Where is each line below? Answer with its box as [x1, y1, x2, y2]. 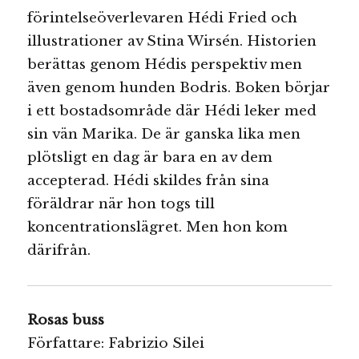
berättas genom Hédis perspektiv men [27, 55, 303, 73]
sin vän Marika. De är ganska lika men [27, 125, 301, 143]
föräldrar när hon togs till [27, 195, 216, 212]
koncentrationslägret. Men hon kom [27, 218, 288, 236]
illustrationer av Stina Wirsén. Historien [27, 32, 317, 50]
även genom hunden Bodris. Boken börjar [27, 79, 331, 96]
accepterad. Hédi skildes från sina [27, 171, 270, 189]
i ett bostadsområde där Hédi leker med [27, 102, 317, 119]
